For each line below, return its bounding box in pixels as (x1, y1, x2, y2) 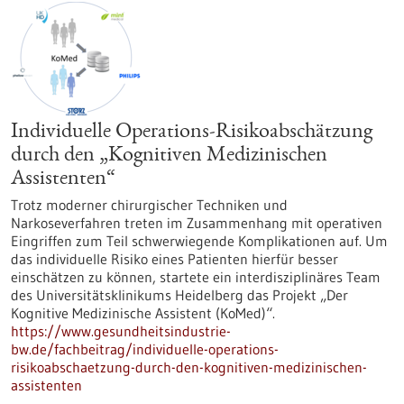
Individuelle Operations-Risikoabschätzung (11, 122, 372, 143)
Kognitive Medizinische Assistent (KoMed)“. (11, 304, 275, 322)
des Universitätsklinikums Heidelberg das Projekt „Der (11, 286, 348, 304)
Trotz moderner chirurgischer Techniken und (11, 196, 288, 214)
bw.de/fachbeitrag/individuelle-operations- (11, 340, 279, 358)
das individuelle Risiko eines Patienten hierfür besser (11, 250, 338, 268)
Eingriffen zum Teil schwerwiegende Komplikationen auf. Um (11, 232, 388, 250)
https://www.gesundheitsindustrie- (11, 322, 231, 340)
